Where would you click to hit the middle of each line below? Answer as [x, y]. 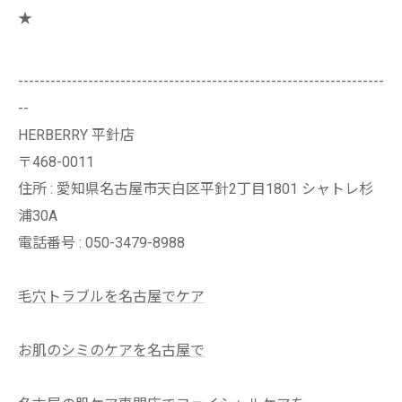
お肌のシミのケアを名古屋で [111, 350]
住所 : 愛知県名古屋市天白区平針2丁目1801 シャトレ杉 [196, 189]
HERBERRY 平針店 [76, 135]
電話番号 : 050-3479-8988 [101, 243]
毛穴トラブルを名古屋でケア [111, 297]
